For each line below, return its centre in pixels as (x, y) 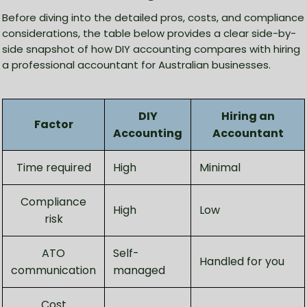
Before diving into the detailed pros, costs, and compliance (153, 18)
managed (139, 271)
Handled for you (242, 262)
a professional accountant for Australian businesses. (136, 65)
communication (53, 271)
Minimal (220, 168)
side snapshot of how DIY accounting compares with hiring (151, 49)
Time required (53, 168)
